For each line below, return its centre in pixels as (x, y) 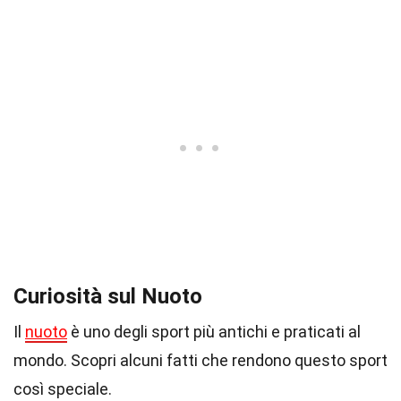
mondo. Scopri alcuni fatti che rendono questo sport (200, 360)
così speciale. (63, 389)
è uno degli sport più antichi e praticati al (214, 332)
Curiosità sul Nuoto (108, 296)
